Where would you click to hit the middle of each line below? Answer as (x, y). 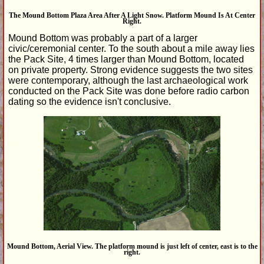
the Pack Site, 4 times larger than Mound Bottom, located (126, 59)
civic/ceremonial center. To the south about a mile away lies (131, 48)
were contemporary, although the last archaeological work (128, 80)
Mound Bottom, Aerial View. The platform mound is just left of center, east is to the (132, 247)
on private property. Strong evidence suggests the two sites (131, 70)
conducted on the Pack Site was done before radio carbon (129, 91)
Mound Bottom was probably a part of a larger (103, 38)
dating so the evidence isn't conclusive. (90, 101)
